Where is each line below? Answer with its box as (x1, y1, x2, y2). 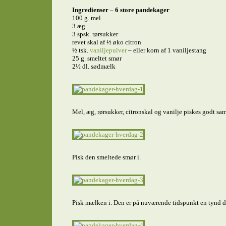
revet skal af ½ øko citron (72, 38, 141, 46)
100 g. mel (72, 14, 101, 22)
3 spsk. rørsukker (72, 30, 118, 38)
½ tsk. (72, 46, 90, 54)
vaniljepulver (89, 46, 128, 54)
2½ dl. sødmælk (72, 63, 116, 70)
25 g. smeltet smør (72, 54, 122, 62)
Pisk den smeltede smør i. (72, 153, 141, 161)
